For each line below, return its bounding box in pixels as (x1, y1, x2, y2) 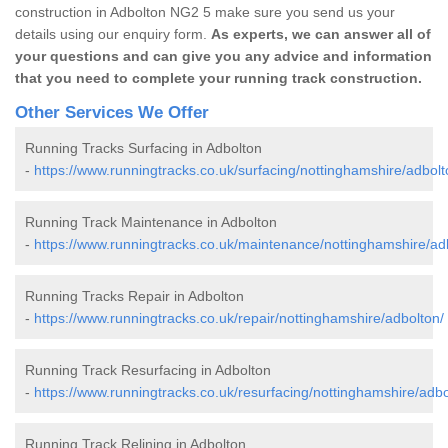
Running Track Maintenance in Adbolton (25, 213, 277, 230)
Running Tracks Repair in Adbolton (25, 287, 244, 304)
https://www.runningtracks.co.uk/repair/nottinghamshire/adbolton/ (34, 309, 444, 326)
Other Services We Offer (15, 102, 209, 122)
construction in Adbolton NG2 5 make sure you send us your (15, 3, 395, 20)
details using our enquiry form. (15, 25, 211, 42)
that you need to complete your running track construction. (15, 69, 426, 86)
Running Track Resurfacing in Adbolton (25, 361, 271, 378)
